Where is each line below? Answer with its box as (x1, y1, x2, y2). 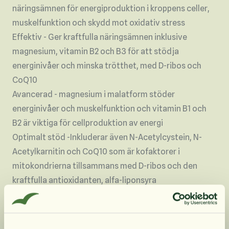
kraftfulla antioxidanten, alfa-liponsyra (12, 175, 156, 186)
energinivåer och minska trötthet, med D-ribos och (12, 61, 201, 71)
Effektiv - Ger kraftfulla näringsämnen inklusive (12, 32, 187, 42)
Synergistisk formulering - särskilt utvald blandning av (12, 190, 213, 200)
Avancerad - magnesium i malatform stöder (12, 89, 175, 100)
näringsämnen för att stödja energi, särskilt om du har (12, 204, 213, 214)
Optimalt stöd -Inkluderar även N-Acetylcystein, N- (12, 132, 202, 143)
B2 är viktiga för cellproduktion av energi (12, 118, 163, 128)
